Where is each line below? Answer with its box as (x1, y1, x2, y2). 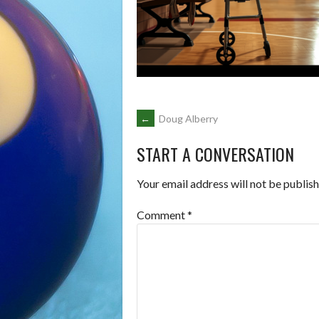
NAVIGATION (136, 147, 251, 185)
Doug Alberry (157, 112, 218, 125)
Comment (137, 208, 187, 222)
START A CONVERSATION (137, 141, 294, 167)
